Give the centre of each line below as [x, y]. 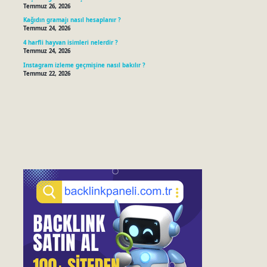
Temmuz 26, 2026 [46, 6]
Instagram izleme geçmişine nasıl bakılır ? [84, 65]
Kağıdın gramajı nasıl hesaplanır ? [72, 20]
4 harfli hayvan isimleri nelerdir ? [70, 43]
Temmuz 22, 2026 [46, 73]
